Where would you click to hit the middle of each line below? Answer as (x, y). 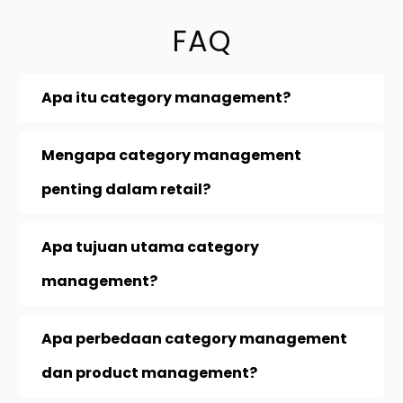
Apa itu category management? (166, 97)
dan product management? (150, 372)
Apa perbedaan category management (195, 338)
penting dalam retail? (126, 189)
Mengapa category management (172, 155)
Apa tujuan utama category (151, 246)
